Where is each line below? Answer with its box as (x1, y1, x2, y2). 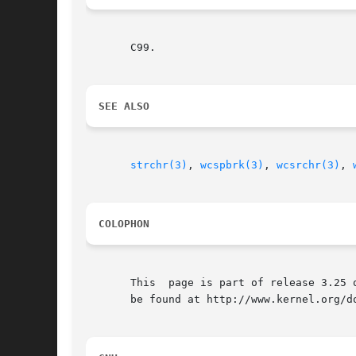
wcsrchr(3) (277, 159, 340, 172)
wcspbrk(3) (200, 159, 264, 172)
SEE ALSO (99, 100, 149, 113)
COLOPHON (99, 218, 149, 230)
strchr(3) (130, 159, 188, 172)
